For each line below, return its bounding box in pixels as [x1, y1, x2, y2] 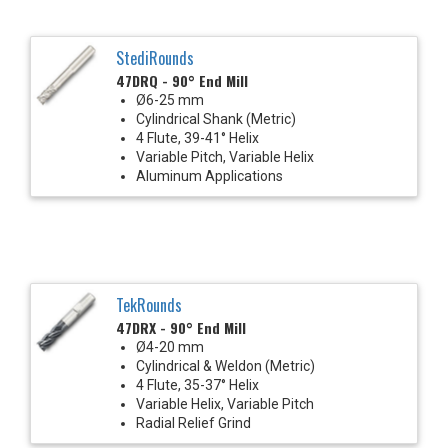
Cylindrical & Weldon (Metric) [136, 357, 315, 374]
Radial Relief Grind [136, 414, 251, 431]
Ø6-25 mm [136, 91, 204, 108]
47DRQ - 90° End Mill [116, 69, 248, 91]
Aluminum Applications [136, 167, 283, 184]
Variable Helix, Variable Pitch [136, 395, 314, 412]
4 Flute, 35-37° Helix [136, 376, 259, 393]
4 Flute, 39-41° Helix [136, 129, 259, 146]
